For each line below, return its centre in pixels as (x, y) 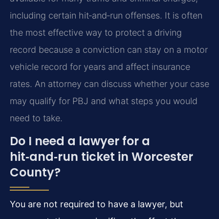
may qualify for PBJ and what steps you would (104, 101)
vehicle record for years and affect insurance (100, 66)
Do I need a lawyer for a (80, 141)
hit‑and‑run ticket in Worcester (101, 156)
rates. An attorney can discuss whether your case (109, 84)
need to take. (36, 118)
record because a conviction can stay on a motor (109, 49)
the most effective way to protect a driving (96, 32)
